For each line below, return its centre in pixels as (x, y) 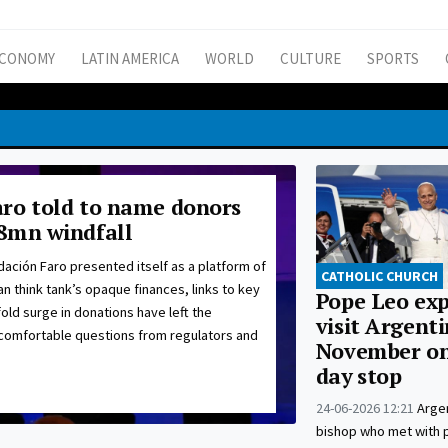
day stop (358, 376)
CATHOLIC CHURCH (379, 276)
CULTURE (310, 59)
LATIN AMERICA (130, 59)
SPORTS (393, 59)
